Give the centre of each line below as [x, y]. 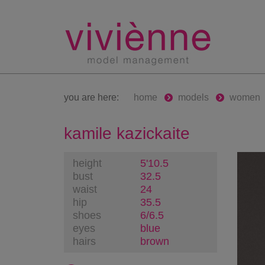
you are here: [91, 97]
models [193, 97]
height [88, 163]
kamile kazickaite [127, 133]
